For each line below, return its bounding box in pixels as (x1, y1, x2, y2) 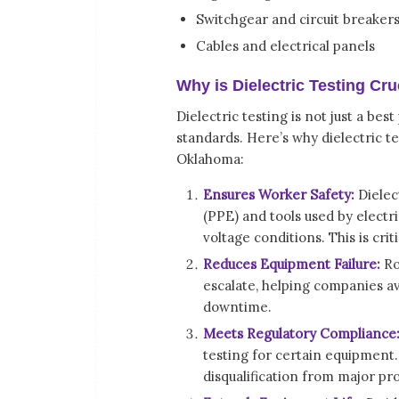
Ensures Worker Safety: (203, 185, 358, 203)
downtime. (203, 297, 272, 315)
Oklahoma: (176, 150, 244, 167)
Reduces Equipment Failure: (203, 255, 384, 273)
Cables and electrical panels (196, 37, 375, 54)
